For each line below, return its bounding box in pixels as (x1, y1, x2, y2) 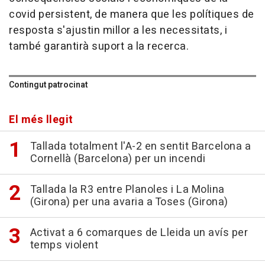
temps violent (30, 237, 98, 254)
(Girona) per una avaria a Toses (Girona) (30, 194, 228, 211)
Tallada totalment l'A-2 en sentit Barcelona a (30, 138, 251, 155)
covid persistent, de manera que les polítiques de (9, 7, 254, 23)
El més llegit (9, 112, 73, 128)
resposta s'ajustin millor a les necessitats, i (9, 22, 227, 39)
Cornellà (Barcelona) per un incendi (30, 151, 205, 167)
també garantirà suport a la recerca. (9, 38, 189, 55)
